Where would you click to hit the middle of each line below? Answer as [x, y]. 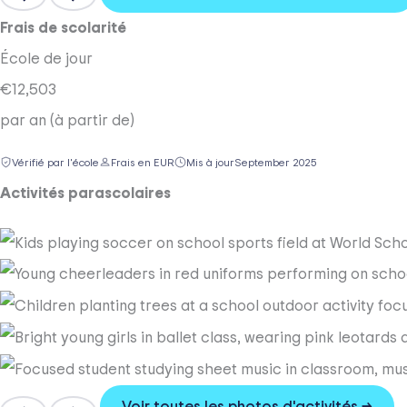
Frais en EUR [143, 162]
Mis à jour [210, 162]
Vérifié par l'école [55, 162]
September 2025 [276, 162]
